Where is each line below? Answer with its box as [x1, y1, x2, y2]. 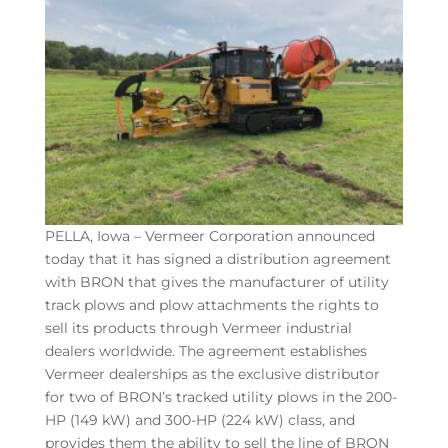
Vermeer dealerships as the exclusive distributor [44, 364, 380, 383]
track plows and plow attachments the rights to [44, 295, 379, 314]
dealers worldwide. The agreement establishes [44, 341, 367, 360]
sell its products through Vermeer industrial [44, 318, 352, 337]
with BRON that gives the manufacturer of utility [44, 272, 389, 291]
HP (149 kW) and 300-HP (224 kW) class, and [44, 410, 355, 429]
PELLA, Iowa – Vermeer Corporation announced [44, 226, 375, 245]
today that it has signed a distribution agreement [44, 249, 391, 268]
